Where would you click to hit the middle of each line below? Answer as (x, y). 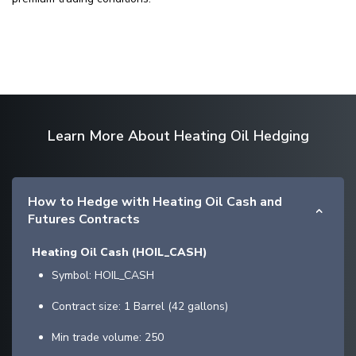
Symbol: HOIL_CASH (103, 276)
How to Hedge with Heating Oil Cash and (155, 202)
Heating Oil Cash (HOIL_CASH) (120, 253)
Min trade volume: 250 (108, 338)
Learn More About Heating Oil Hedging (178, 136)
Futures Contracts (84, 220)
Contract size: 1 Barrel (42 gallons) (140, 307)
